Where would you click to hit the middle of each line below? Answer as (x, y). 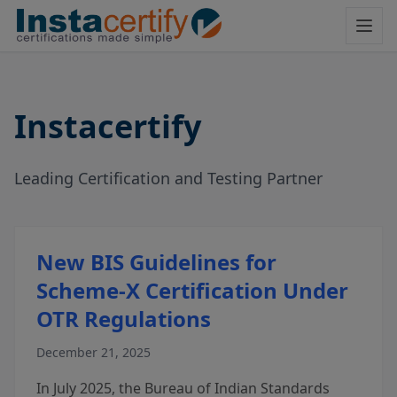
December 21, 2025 (93, 352)
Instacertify (108, 126)
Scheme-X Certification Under (192, 290)
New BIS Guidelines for (156, 262)
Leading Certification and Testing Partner (168, 178)
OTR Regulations (124, 319)
